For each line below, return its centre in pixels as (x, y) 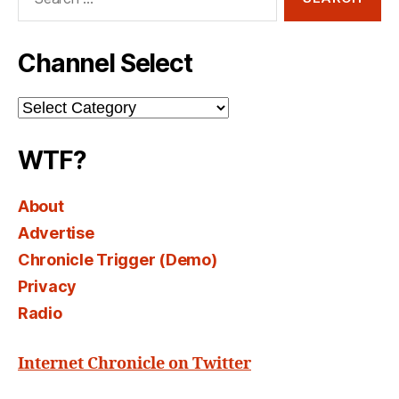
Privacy (48, 287)
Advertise (56, 233)
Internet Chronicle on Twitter (134, 364)
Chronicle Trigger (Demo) (118, 260)
